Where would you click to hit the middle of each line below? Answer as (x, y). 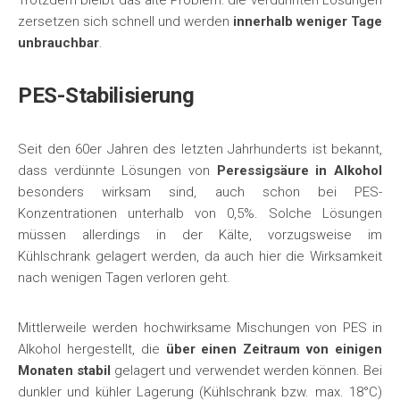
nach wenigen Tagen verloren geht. (124, 278)
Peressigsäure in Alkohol (300, 171)
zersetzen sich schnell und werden (125, 21)
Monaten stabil (65, 371)
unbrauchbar (58, 43)
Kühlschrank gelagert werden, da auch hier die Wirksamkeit (200, 256)
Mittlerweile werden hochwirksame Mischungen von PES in (200, 328)
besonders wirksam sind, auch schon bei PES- (200, 192)
